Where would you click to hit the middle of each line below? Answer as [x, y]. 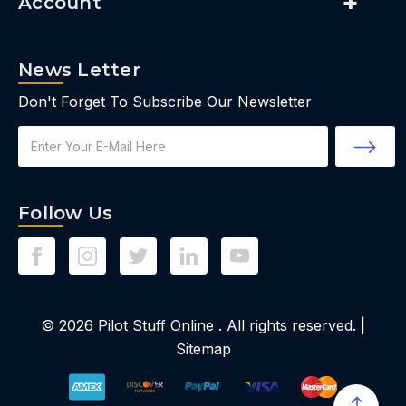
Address [43, 155]
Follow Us [66, 213]
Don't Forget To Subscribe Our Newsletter [165, 102]
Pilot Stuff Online [156, 326]
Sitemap [203, 349]
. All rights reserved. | [290, 326]
